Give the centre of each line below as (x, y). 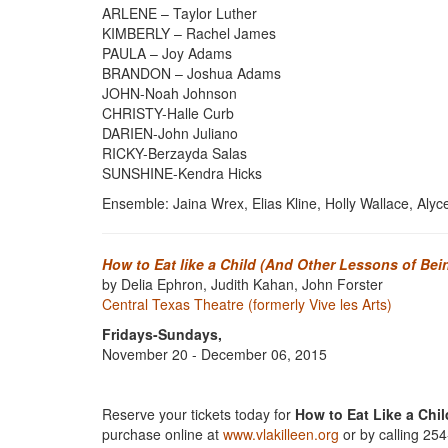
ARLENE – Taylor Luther (179, 13)
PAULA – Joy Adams (167, 53)
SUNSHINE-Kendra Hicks (182, 173)
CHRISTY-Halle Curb (168, 113)
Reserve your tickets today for (198, 414)
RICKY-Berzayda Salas (174, 153)
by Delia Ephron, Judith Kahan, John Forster (242, 284)
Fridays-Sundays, (162, 334)
